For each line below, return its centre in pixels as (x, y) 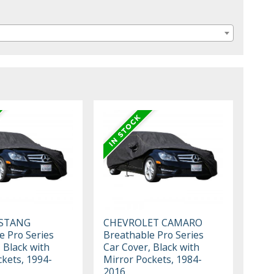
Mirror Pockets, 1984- (153, 259)
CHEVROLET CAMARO (153, 222)
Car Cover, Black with (152, 247)
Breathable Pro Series (154, 235)
